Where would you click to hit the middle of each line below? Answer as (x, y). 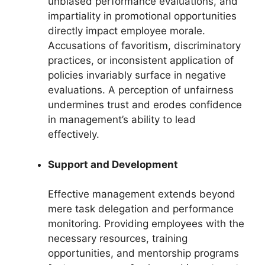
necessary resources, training (118, 239)
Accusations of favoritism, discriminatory (144, 46)
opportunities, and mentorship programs (143, 253)
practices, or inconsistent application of (141, 61)
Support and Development (113, 164)
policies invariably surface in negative (137, 75)
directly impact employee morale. (127, 31)
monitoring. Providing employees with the (146, 224)
